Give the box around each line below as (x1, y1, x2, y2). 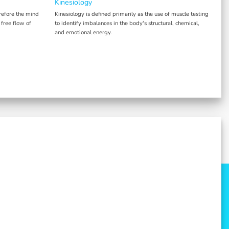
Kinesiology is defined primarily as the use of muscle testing (54, 9, 209, 18)
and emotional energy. (54, 28, 112, 36)
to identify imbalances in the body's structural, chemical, (54, 18, 199, 27)
